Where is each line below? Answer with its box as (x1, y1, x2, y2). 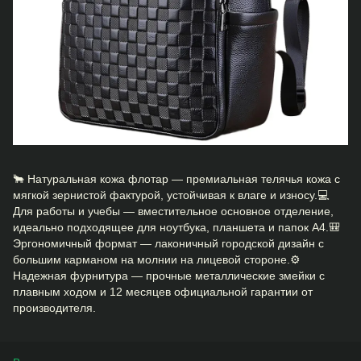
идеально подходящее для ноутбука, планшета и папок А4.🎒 (13, 221, 340, 234)
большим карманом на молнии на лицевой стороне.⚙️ (13, 253, 301, 266)
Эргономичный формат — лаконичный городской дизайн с (13, 237, 324, 250)
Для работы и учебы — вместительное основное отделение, (13, 205, 334, 218)
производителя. (13, 301, 96, 314)
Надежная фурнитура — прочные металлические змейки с (13, 269, 325, 282)
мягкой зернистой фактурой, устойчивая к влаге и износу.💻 (13, 189, 329, 201)
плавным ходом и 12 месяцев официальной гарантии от (13, 285, 313, 298)
